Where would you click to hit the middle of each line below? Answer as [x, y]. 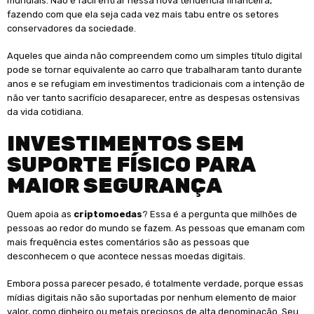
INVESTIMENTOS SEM [125, 143]
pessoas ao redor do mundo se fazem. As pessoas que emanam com [156, 228]
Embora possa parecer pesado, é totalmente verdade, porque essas [155, 284]
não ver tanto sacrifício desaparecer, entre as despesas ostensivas [153, 98]
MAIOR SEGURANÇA [115, 185]
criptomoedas [108, 214]
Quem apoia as [40, 214]
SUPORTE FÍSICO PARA [131, 164]
